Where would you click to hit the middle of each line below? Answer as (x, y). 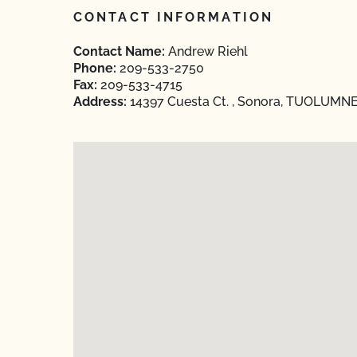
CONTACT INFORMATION (173, 17)
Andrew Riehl (206, 51)
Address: (100, 102)
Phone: (95, 68)
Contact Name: (119, 51)
